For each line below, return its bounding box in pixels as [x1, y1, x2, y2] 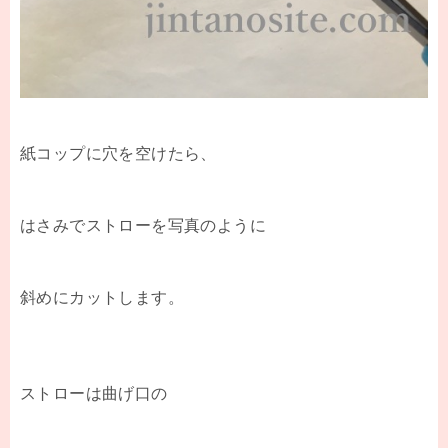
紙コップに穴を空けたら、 [20, 144, 217, 162]
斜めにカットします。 [20, 288, 184, 306]
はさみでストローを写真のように [20, 216, 266, 234]
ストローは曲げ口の [20, 384, 168, 402]
